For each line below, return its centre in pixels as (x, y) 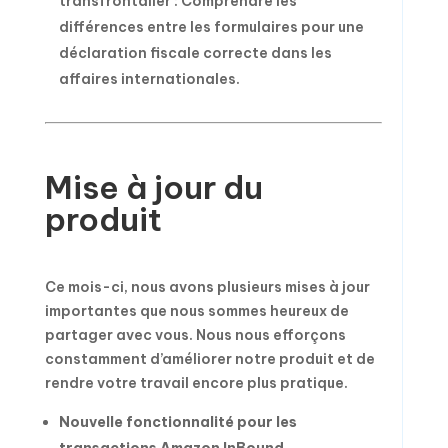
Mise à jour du (153, 187)
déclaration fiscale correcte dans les (195, 53)
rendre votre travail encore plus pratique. (196, 383)
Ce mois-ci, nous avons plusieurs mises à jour (207, 287)
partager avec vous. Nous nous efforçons (195, 335)
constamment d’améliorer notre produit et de (209, 359)
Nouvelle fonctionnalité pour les (177, 422)
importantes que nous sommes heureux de (196, 311)
